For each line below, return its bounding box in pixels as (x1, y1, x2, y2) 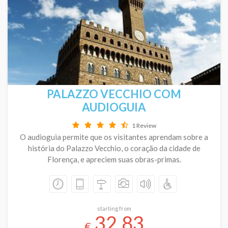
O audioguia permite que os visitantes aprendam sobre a (20, 132, 208, 141)
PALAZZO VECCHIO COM (47, 87, 181, 101)
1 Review (131, 122, 156, 129)
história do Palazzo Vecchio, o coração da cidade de (27, 144, 201, 153)
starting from (97, 205, 131, 212)
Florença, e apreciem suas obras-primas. (47, 155, 181, 164)
